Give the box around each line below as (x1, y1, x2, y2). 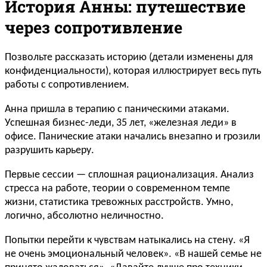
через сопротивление (5, 16, 182, 38)
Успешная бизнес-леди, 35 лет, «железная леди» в (5, 117, 237, 129)
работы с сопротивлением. (5, 79, 129, 91)
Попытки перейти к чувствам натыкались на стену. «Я (5, 234, 250, 246)
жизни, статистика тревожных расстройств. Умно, (5, 196, 233, 208)
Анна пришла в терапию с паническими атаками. (5, 103, 229, 115)
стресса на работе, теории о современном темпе (5, 182, 230, 194)
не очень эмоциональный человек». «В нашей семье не (5, 248, 262, 260)
